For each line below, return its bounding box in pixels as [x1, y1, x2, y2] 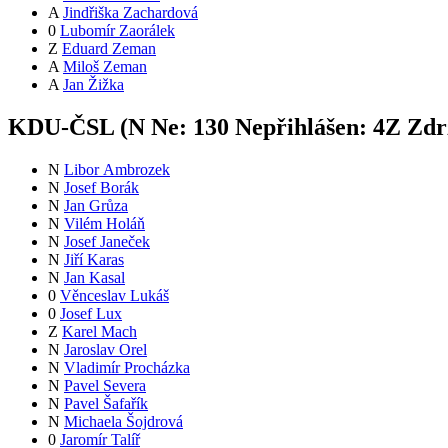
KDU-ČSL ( [8, 114, 128, 141]
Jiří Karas [64, 251, 124, 269]
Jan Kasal [64, 269, 125, 287]
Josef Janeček [64, 233, 150, 251]
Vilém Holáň [64, 215, 145, 233]
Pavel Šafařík [64, 395, 148, 413]
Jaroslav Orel [64, 341, 147, 359]
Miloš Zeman [63, 58, 147, 76]
